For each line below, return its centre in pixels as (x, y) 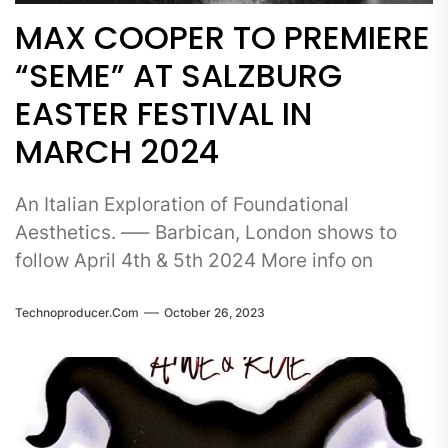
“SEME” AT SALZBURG (178, 75)
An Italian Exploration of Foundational (182, 204)
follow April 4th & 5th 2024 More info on (194, 260)
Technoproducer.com (77, 312)
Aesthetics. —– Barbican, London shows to (206, 232)
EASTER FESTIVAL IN (163, 113)
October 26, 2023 (214, 312)
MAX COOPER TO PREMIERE (222, 37)
